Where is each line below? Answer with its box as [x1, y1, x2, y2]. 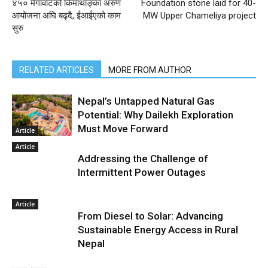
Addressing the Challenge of [78, 153, 208, 165]
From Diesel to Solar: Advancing [78, 210, 223, 222]
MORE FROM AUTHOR [108, 65, 191, 75]
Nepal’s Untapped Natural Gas [78, 95, 215, 107]
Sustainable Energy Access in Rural [78, 224, 238, 236]
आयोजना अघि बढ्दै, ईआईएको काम [12, 10, 121, 21]
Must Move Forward [78, 123, 168, 135]
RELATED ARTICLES [19, 65, 94, 75]
